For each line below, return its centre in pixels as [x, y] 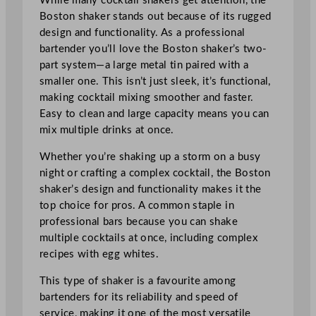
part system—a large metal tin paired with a [144, 65]
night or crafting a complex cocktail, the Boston [155, 173]
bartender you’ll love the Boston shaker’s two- [153, 49]
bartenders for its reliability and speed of [139, 297]
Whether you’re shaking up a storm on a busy [150, 157]
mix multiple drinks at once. [107, 130]
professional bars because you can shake [139, 221]
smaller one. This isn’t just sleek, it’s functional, [155, 81]
